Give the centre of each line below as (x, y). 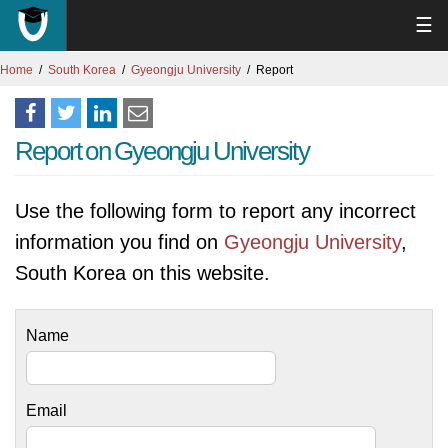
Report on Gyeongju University (162, 151)
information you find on (119, 242)
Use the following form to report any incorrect (215, 211)
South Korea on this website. (142, 273)
